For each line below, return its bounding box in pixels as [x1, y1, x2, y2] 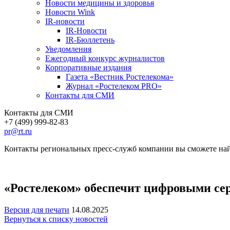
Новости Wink [45, 7, 95, 16]
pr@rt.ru [4, 126, 32, 136]
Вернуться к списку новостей [4, 214, 108, 223]
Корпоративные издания [45, 63, 131, 72]
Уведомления [45, 44, 91, 53]
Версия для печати [4, 205, 69, 214]
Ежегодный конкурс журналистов [45, 53, 165, 63]
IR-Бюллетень [66, 35, 114, 44]
